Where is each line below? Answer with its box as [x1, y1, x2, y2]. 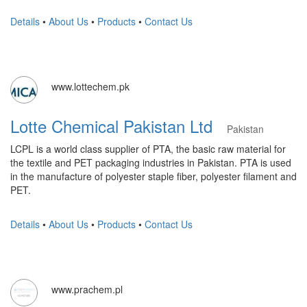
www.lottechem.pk [51, 79, 130, 93]
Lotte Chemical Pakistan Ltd [10, 114, 227, 138]
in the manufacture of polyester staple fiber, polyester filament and [10, 169, 297, 183]
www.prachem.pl [51, 282, 123, 296]
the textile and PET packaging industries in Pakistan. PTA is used [10, 156, 291, 169]
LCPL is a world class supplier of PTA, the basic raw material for [10, 142, 286, 156]
